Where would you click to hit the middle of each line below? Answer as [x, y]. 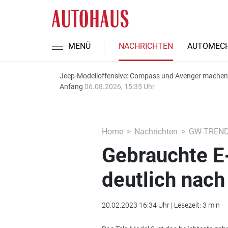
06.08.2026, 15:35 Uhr [120, 87]
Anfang [72, 87]
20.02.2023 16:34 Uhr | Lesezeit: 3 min [161, 205]
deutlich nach [163, 180]
